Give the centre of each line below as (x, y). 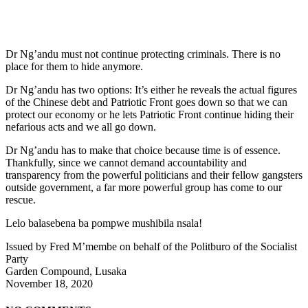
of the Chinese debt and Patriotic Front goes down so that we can (146, 102)
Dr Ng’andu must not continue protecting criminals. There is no (143, 54)
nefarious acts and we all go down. (81, 126)
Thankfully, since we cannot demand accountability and (126, 162)
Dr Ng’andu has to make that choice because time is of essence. (143, 150)
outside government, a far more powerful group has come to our (144, 187)
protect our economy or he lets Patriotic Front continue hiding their (150, 114)
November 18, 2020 (49, 283)
